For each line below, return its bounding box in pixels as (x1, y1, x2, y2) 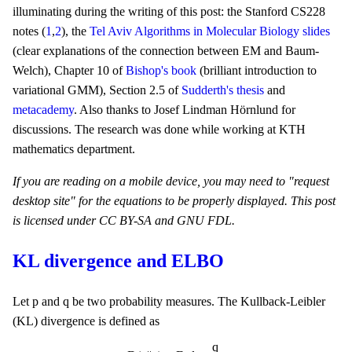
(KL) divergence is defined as (13, 314, 159, 328)
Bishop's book (126, 64, 196, 78)
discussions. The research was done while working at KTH (13, 123, 306, 137)
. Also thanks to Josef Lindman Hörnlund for (74, 103, 295, 117)
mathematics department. (13, 142, 135, 156)
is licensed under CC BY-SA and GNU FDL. (13, 214, 235, 228)
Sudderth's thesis (181, 83, 264, 97)
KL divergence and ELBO (13, 251, 224, 272)
